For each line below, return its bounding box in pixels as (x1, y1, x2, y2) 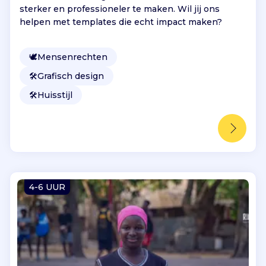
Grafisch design (37, 70, 104, 81)
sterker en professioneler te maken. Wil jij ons (20, 3, 220, 14)
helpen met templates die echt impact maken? (20, 16, 222, 27)
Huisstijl (37, 89, 72, 100)
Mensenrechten (37, 51, 107, 62)
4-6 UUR (29, 181, 65, 192)
